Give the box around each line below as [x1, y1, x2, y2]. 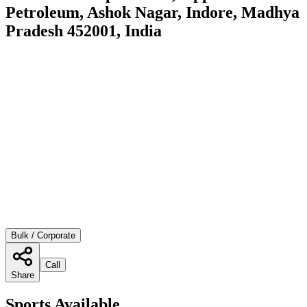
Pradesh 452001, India [5, 21, 162, 40]
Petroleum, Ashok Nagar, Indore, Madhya [5, 3, 299, 21]
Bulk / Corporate [11, 230, 75, 241]
